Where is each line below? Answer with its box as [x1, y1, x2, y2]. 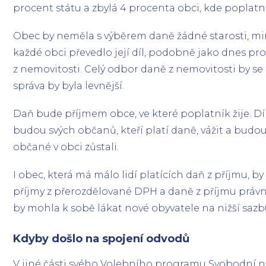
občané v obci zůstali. [13, 141, 119, 153]
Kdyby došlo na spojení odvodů [13, 232, 190, 245]
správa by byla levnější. [13, 80, 125, 91]
